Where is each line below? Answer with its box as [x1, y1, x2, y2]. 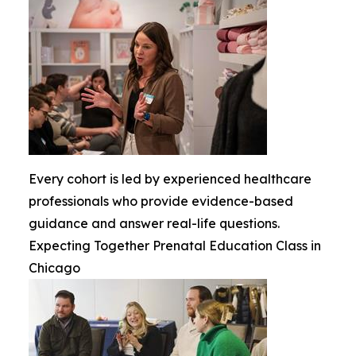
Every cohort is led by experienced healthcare [29, 171, 311, 188]
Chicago [29, 260, 80, 277]
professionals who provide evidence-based [29, 193, 293, 210]
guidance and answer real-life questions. [29, 215, 280, 232]
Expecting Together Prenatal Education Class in [29, 238, 321, 254]
